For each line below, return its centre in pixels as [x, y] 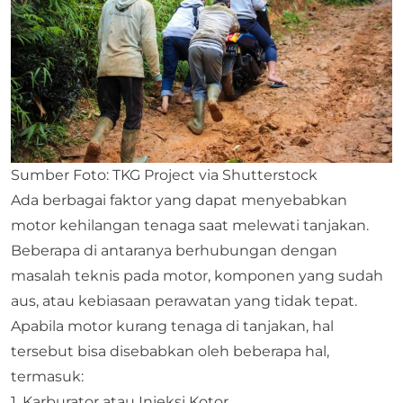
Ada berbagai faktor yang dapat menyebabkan [179, 200]
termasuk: [47, 376]
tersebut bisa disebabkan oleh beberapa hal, [170, 351]
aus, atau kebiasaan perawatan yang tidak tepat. [184, 300]
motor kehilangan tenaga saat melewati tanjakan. [190, 225]
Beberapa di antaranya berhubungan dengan [174, 250]
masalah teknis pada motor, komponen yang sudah [197, 275]
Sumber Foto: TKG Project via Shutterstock [164, 175]
